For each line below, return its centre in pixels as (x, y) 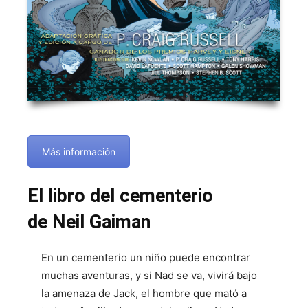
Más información (79, 152)
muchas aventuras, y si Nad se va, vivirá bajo (149, 276)
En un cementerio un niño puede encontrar (146, 258)
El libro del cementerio (120, 196)
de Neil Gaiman (89, 222)
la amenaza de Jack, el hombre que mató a (144, 294)
